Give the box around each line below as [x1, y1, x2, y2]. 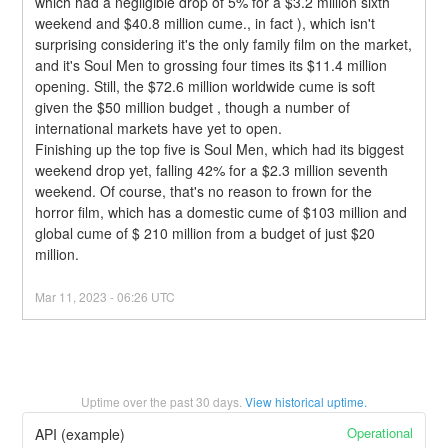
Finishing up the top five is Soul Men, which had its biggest [35, 138, 405, 159]
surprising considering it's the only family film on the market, [35, 33, 413, 54]
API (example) [35, 424, 126, 445]
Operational [346, 423, 413, 443]
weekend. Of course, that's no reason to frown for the [35, 180, 373, 201]
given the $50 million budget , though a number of [35, 96, 351, 117]
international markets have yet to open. [35, 117, 283, 138]
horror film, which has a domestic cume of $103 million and [35, 201, 408, 222]
